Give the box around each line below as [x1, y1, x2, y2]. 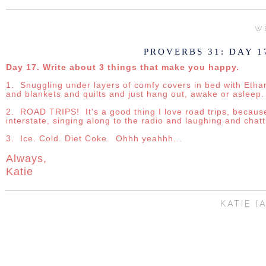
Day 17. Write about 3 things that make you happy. [6, 62, 239, 72]
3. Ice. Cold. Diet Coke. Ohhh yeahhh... [6, 134, 185, 143]
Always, [6, 152, 47, 164]
